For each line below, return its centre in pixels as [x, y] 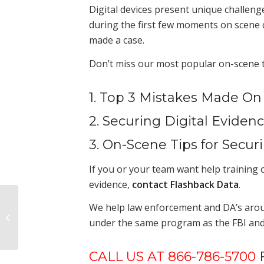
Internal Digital [46, 217]
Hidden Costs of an [55, 204]
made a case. [116, 40]
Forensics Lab [45, 229]
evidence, [110, 184]
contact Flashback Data [185, 184]
